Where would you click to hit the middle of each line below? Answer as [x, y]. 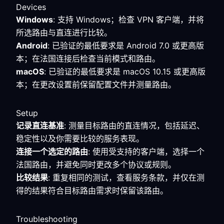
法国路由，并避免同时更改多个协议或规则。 [96, 164]
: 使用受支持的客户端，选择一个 [146, 151]
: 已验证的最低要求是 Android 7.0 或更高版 [126, 45]
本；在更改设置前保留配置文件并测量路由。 [96, 84]
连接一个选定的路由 [52, 151]
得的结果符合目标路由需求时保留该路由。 [92, 190]
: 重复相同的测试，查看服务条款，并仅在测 [126, 177]
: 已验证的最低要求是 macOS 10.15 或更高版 [125, 71]
